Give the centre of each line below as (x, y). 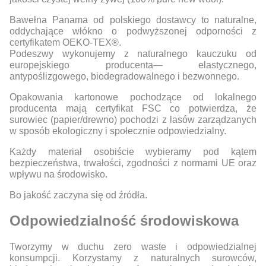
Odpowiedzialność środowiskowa (124, 221)
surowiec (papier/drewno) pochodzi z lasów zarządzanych (133, 120)
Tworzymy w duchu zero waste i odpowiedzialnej (133, 247)
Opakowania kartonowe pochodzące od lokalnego (133, 97)
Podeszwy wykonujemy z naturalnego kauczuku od (133, 54)
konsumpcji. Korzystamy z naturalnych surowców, (133, 258)
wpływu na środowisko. (58, 175)
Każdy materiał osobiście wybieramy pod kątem (133, 152)
